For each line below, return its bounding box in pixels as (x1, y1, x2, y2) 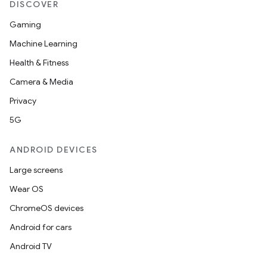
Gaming (10, 19, 41, 30)
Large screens (10, 164, 63, 175)
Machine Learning (10, 38, 77, 49)
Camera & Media (10, 76, 73, 87)
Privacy (10, 95, 36, 106)
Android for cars (10, 222, 72, 232)
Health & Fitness (10, 57, 69, 68)
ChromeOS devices (10, 203, 83, 213)
